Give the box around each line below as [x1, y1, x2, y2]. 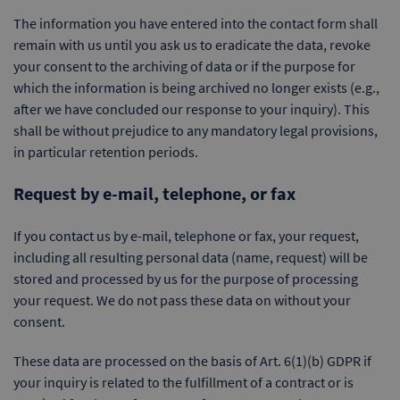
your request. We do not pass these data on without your [13, 291, 351, 309]
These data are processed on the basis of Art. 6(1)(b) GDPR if [13, 352, 371, 370]
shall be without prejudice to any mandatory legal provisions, [13, 121, 378, 139]
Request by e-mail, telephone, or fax [13, 182, 296, 204]
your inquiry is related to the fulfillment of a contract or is [13, 373, 354, 391]
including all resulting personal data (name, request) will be [13, 248, 368, 266]
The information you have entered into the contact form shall [13, 14, 378, 32]
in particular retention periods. [13, 143, 198, 161]
